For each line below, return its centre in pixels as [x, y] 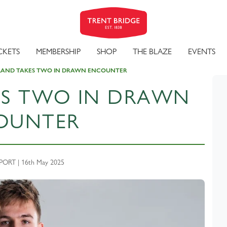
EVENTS [202, 51]
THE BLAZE [152, 51]
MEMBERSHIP [58, 51]
